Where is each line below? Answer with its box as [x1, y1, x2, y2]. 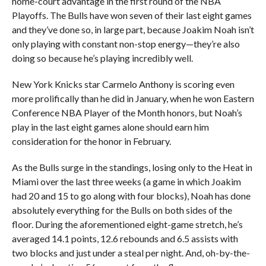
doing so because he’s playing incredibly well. [11, 52, 193, 64]
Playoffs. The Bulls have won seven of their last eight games [11, 9, 252, 21]
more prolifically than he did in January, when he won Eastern [11, 93, 254, 104]
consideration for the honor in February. [11, 135, 171, 147]
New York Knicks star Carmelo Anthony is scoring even [11, 78, 235, 90]
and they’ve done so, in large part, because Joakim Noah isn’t [11, 24, 254, 35]
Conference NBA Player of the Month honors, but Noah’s [11, 107, 242, 118]
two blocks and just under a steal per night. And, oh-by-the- [11, 247, 250, 258]
